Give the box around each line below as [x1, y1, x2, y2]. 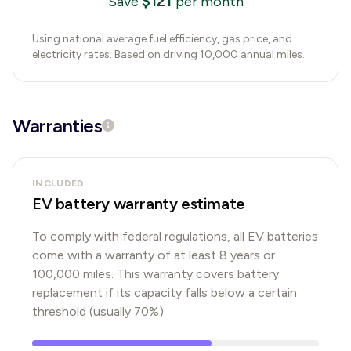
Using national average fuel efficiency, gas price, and [32, 32, 292, 45]
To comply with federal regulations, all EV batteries [32, 229, 318, 244]
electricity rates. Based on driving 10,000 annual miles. [32, 48, 305, 61]
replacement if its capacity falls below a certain [32, 285, 297, 300]
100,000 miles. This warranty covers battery [32, 266, 279, 281]
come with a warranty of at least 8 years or [32, 248, 275, 262]
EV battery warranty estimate [32, 194, 245, 213]
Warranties [13, 114, 103, 137]
